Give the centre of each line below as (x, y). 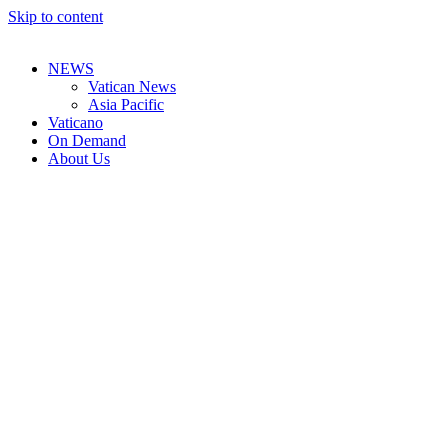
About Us (79, 158)
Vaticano (75, 122)
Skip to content (55, 16)
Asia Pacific (126, 104)
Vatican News (132, 86)
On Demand (87, 140)
